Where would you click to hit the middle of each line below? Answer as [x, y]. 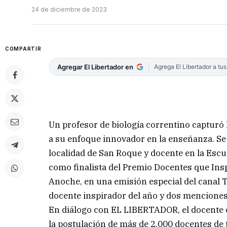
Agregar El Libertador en [96, 67]
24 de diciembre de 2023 [69, 10]
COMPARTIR [23, 49]
